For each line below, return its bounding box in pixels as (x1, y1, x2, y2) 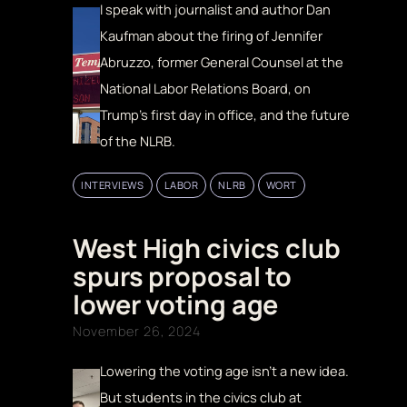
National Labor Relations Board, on (100, 79, 312, 98)
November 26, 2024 (73, 322, 201, 340)
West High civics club (73, 229, 341, 266)
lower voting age (73, 285, 279, 323)
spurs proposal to (73, 257, 293, 294)
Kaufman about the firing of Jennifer (100, 26, 323, 45)
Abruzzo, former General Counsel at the (100, 53, 344, 72)
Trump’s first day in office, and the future (100, 105, 351, 124)
